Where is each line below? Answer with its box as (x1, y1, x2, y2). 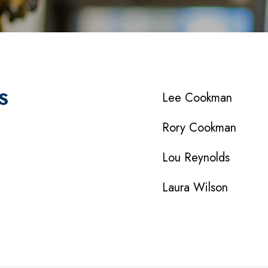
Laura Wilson (162, 179, 228, 196)
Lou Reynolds (162, 149, 230, 166)
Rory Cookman (162, 119, 236, 136)
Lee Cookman (162, 89, 232, 106)
